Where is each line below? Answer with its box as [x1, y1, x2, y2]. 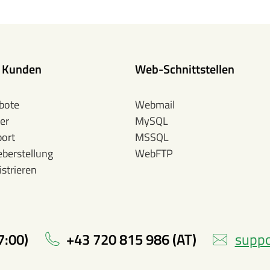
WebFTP [135, 145, 173, 162]
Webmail [135, 96, 175, 113]
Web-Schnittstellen [135, 60, 234, 78]
